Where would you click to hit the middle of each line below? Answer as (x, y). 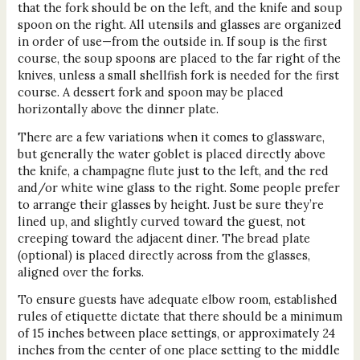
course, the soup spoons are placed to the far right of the (179, 59)
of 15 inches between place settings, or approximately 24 (176, 333)
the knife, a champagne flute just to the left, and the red (173, 170)
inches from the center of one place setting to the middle (178, 350)
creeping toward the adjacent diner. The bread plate (164, 238)
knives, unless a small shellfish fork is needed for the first (178, 76)
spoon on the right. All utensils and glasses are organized (179, 25)
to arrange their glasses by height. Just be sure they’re (170, 204)
